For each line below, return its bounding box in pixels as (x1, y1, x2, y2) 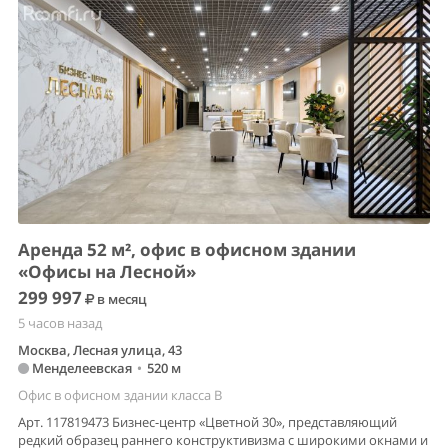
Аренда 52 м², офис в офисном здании (18, 237, 356, 261)
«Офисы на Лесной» (18, 259, 196, 283)
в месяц (94, 289, 147, 308)
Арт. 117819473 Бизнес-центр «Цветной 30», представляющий (18, 412, 397, 431)
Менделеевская (29, 358, 132, 377)
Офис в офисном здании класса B (18, 385, 222, 404)
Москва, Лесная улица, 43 (18, 340, 182, 359)
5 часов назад (18, 313, 102, 332)
